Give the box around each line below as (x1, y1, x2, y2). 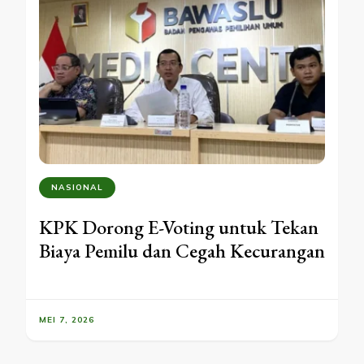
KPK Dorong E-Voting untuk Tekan (39, 214, 318, 240)
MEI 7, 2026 (39, 314, 94, 326)
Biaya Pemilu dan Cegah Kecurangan (39, 238, 325, 264)
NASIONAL (51, 182, 103, 193)
